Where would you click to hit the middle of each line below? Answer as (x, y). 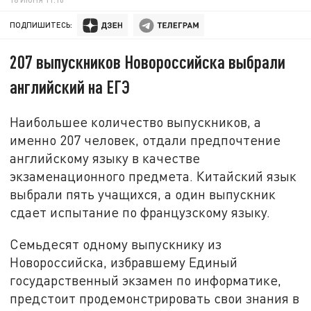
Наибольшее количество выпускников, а (136, 121)
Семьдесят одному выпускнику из (116, 244)
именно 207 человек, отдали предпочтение (145, 140)
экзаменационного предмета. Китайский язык (153, 176)
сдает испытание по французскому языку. (140, 212)
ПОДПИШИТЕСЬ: (41, 25)
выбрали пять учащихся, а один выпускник (143, 194)
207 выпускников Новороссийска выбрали (148, 62)
